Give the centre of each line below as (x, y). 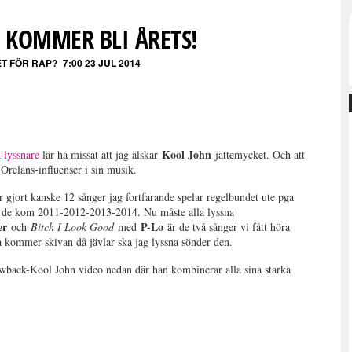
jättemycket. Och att (260, 154)
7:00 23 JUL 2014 (101, 62)
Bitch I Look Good (75, 226)
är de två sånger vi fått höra (229, 226)
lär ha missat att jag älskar (101, 154)
